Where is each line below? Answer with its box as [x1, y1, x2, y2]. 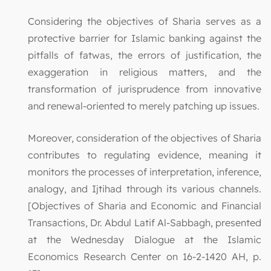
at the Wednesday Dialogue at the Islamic [28, 233, 261, 246]
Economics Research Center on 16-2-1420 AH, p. [28, 250, 261, 263]
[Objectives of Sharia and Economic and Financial [28, 200, 261, 212]
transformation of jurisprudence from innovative [28, 83, 261, 96]
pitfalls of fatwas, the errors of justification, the [28, 49, 261, 62]
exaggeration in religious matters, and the [28, 66, 261, 79]
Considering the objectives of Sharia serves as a [28, 15, 261, 28]
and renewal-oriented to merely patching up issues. [28, 100, 260, 113]
